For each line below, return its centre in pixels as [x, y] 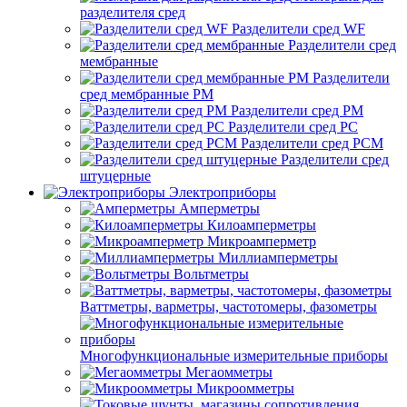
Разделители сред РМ [297, 110]
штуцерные [115, 176]
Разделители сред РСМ [312, 143]
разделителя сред [133, 12]
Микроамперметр [262, 241]
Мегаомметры [229, 372]
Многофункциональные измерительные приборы [234, 356]
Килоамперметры [262, 225]
